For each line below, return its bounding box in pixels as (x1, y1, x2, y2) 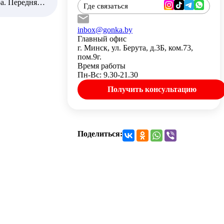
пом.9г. (77, 52, 101, 61)
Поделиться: (77, 129, 122, 138)
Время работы (77, 61, 125, 70)
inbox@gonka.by (77, 25, 132, 34)
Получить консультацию (107, 85, 196, 93)
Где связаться (83, 1, 128, 10)
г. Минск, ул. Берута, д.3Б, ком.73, (77, 43, 193, 52)
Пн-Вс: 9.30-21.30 (77, 70, 138, 79)
